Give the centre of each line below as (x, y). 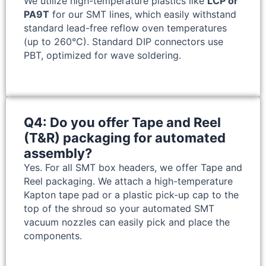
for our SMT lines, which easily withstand (143, 15)
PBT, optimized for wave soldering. (102, 56)
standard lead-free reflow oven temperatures (125, 28)
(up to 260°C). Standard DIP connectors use (123, 42)
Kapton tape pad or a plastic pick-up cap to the (131, 195)
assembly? (58, 153)
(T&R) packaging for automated (125, 138)
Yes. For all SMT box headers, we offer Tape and (133, 168)
